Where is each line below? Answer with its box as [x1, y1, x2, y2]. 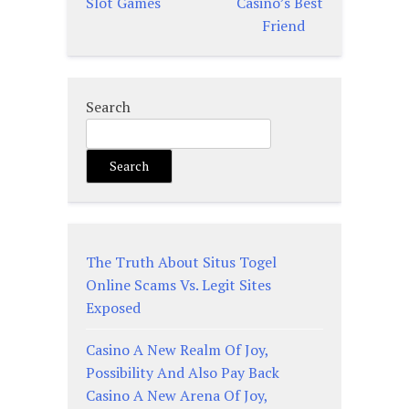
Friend [262, 16, 305, 37]
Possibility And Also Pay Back [86, 362, 279, 383]
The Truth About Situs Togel [86, 252, 277, 273]
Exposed [86, 298, 141, 319]
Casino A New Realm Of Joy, [86, 340, 268, 361]
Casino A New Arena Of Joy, [86, 385, 267, 406]
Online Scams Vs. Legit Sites [86, 275, 271, 296]
